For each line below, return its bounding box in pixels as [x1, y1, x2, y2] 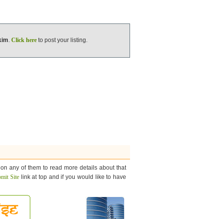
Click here [11, 37, 37, 44]
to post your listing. [36, 37, 88, 44]
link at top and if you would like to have [19, 174, 127, 180]
